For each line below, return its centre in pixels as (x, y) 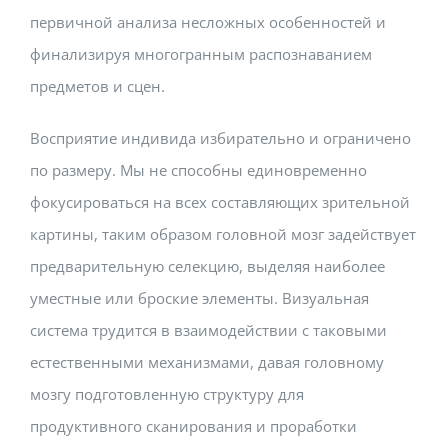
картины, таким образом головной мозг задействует (223, 233)
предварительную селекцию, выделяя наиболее (207, 265)
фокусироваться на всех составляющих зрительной (220, 201)
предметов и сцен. (97, 85)
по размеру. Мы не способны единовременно (198, 169)
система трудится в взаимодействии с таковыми (208, 329)
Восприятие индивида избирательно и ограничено (220, 137)
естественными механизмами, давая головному (207, 361)
